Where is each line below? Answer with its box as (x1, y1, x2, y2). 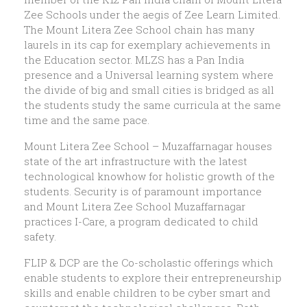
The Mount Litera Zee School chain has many (24, 23, 255, 37)
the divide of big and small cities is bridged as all (24, 83, 274, 97)
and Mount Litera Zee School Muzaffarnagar (24, 199, 245, 214)
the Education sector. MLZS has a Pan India (24, 53, 244, 67)
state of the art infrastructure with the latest (24, 154, 247, 169)
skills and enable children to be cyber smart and (24, 286, 271, 300)
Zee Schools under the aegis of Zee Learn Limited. (24, 8, 280, 22)
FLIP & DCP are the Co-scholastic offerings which (24, 256, 273, 270)
